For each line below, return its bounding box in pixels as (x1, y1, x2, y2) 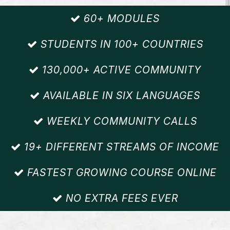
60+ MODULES (81, 12, 160, 25)
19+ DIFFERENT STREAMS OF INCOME (21, 140, 219, 153)
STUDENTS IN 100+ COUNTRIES (37, 37, 203, 50)
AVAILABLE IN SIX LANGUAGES (40, 89, 200, 102)
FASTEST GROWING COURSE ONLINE (24, 166, 217, 179)
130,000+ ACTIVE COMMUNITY (39, 63, 201, 76)
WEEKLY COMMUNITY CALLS (43, 114, 197, 127)
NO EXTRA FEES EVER (62, 191, 178, 204)
